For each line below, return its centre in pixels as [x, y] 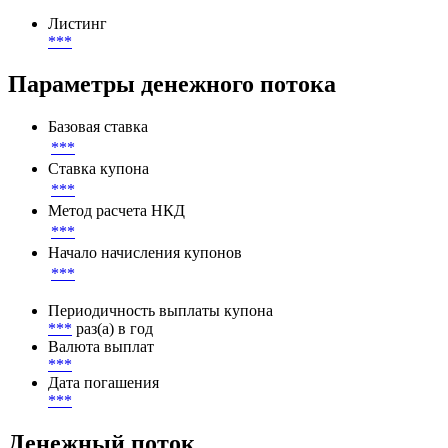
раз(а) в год [114, 397]
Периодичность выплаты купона [160, 379]
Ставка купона [98, 237]
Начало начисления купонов [145, 321]
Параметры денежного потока [172, 152]
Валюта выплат [101, 415]
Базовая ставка [98, 195]
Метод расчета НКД [116, 279]
